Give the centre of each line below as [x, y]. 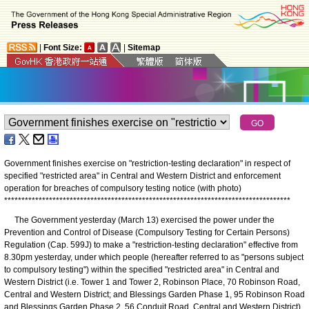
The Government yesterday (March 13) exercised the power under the [139, 220]
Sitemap [144, 47]
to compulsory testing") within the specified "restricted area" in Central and [142, 269]
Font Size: [63, 47]
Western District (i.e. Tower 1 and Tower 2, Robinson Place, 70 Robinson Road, [152, 282]
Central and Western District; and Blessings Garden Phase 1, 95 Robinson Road [154, 294]
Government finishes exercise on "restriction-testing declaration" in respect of [147, 163]
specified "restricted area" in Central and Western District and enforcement [142, 176]
